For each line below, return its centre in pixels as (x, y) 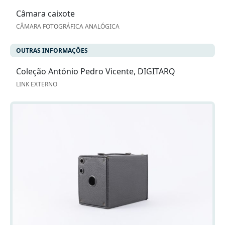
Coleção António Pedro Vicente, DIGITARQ (96, 72)
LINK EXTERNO (37, 84)
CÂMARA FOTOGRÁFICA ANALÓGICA (68, 27)
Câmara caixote (45, 14)
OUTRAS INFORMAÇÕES (52, 51)
